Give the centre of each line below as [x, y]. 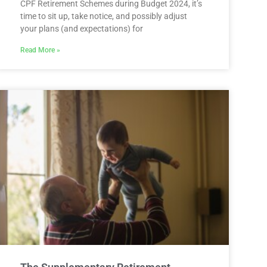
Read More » [40, 50]
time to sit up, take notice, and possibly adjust [104, 16]
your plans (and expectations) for [82, 28]
